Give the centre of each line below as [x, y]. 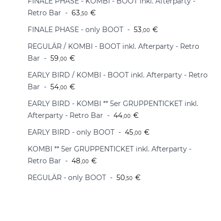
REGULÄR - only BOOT [67, 178]
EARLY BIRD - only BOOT [71, 132]
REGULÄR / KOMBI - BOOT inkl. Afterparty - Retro [113, 46]
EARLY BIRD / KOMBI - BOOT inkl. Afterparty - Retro [118, 75]
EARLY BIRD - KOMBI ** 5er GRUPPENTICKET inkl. [113, 104]
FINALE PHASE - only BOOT [75, 30]
